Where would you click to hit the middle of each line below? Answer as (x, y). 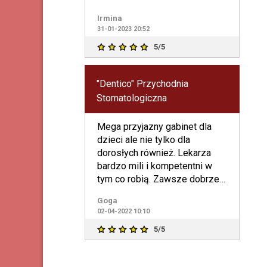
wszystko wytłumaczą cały (153, 192)
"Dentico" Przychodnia (142, 83)
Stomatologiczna (131, 98)
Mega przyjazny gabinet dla (154, 126)
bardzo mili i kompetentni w (154, 166)
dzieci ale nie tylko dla (143, 139)
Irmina (109, 18)
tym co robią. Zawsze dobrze (158, 179)
